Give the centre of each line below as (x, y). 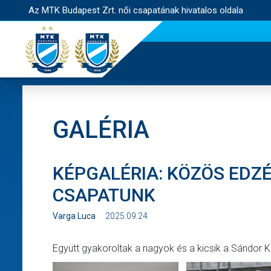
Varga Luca (75, 216)
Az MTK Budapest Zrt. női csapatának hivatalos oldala (136, 10)
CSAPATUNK (104, 195)
